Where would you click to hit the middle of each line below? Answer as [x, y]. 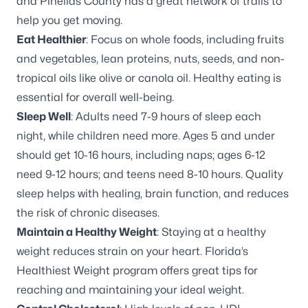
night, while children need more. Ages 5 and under [146, 136]
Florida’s [227, 252]
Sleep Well [44, 117]
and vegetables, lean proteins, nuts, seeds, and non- [151, 59]
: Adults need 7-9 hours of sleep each [166, 117]
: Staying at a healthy [211, 232]
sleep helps [46, 194]
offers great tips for [208, 271]
